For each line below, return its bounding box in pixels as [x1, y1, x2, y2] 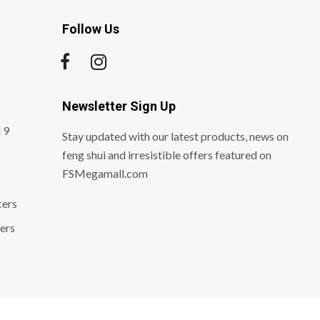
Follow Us [62, 21, 120, 36]
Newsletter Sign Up [62, 98, 176, 114]
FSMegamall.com [62, 166, 149, 180]
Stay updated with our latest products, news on [62, 129, 289, 143]
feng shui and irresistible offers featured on [62, 147, 272, 161]
